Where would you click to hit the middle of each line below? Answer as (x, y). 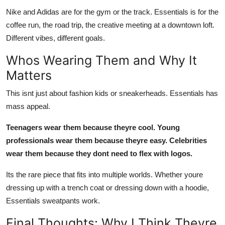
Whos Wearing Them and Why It (101, 60)
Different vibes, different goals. (55, 38)
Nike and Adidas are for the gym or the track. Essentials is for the (112, 12)
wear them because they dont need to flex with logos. (99, 153)
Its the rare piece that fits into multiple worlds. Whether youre (104, 174)
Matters (29, 75)
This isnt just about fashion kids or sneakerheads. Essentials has (112, 93)
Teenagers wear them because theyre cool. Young (93, 127)
